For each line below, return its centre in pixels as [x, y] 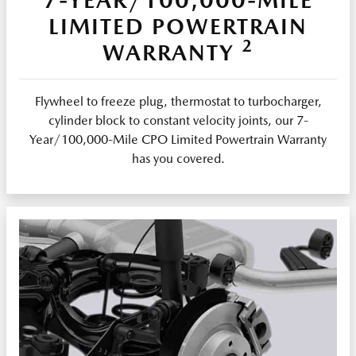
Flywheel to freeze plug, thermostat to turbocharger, [178, 101]
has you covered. [178, 158]
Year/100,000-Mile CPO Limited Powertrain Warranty [178, 139]
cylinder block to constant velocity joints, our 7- [178, 120]
